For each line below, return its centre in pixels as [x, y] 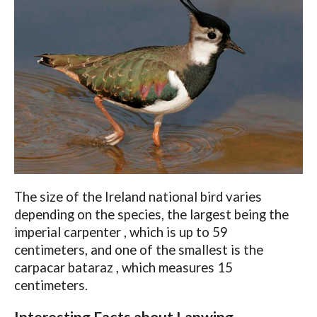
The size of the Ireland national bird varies [138, 197]
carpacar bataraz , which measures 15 [123, 268]
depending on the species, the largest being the [151, 215]
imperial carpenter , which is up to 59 [121, 232]
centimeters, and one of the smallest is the [138, 250]
